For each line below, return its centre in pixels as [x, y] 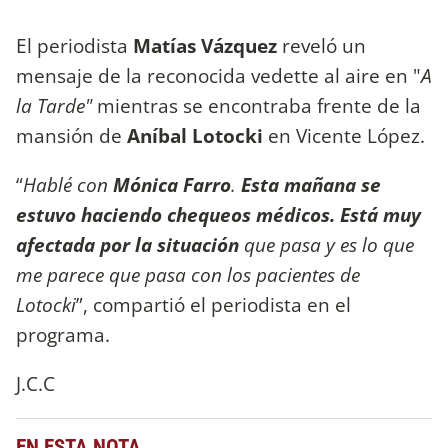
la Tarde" [54, 105]
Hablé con [65, 184]
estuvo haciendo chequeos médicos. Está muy [218, 214]
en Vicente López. [344, 135]
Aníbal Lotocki [195, 135]
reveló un [321, 45]
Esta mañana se [308, 184]
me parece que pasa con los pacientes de [188, 274]
